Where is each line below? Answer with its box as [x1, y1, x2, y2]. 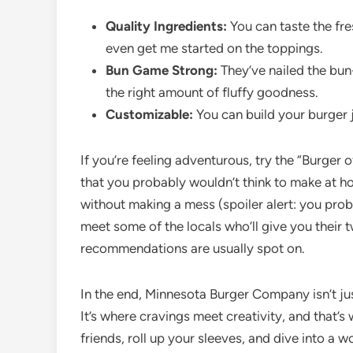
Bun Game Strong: [106, 62, 217, 78]
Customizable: [106, 106, 193, 122]
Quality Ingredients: [106, 18, 227, 34]
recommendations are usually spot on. [80, 240, 305, 256]
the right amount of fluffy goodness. [106, 84, 318, 100]
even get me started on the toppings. [106, 40, 323, 56]
